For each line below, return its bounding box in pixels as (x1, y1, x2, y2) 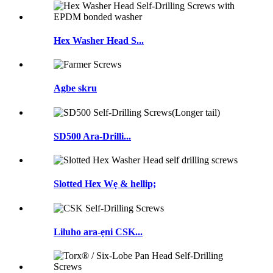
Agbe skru (54, 83, 97, 94)
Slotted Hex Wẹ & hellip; (54, 179, 156, 190)
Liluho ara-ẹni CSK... (54, 226, 143, 237)
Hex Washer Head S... (54, 35, 144, 46)
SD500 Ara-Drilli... (54, 130, 131, 141)
